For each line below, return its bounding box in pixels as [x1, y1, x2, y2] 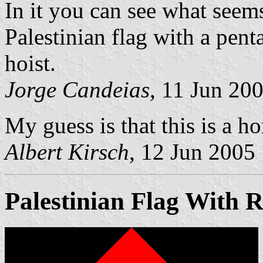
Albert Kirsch [5, 139, 129, 164]
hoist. [5, 50, 56, 76]
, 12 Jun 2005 [129, 139, 255, 164]
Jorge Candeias [5, 76, 150, 102]
